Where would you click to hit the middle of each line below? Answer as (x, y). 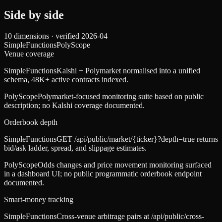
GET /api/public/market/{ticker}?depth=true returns (137, 139)
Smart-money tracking (39, 200)
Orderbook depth (31, 122)
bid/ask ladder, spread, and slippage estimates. (75, 148)
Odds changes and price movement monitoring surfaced (125, 165)
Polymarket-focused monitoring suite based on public (121, 97)
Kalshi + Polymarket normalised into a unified (128, 71)
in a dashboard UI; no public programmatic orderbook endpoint (103, 174)
